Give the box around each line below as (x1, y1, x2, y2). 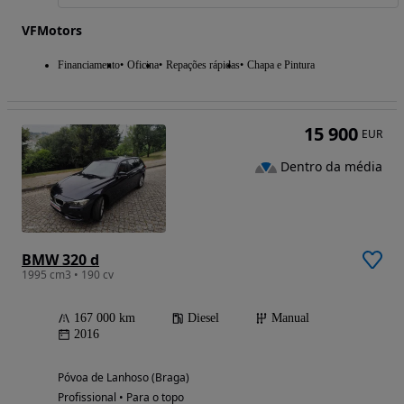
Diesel (188, 310, 219, 325)
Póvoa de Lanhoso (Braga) (58, 369, 189, 385)
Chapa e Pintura (247, 58, 315, 71)
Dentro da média (280, 158, 382, 176)
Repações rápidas (166, 58, 240, 71)
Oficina (127, 58, 159, 71)
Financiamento (58, 58, 120, 71)
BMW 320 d (22, 249, 99, 270)
